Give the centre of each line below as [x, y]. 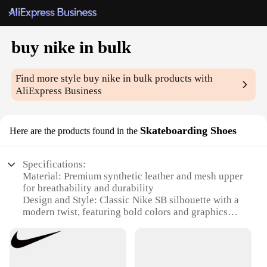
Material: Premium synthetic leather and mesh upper [133, 176]
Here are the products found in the [74, 131]
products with [183, 79]
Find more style [50, 79]
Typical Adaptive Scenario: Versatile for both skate [131, 248]
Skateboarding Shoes [188, 131]
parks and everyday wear [76, 260]
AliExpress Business [59, 91]
